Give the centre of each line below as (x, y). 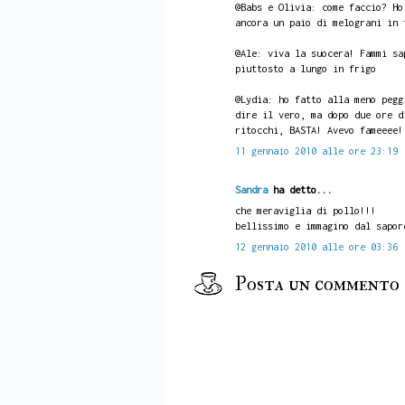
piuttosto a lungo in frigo (305, 68)
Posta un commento (317, 284)
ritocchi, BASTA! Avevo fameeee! (319, 129)
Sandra (251, 189)
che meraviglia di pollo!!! (305, 211)
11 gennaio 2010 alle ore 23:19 (316, 150)
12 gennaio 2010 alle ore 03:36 (316, 247)
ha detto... (300, 189)
